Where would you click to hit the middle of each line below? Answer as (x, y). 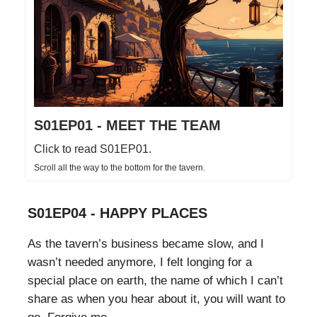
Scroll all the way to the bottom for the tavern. (120, 167)
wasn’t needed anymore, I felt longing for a (140, 262)
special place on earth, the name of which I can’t (155, 280)
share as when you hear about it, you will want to (156, 299)
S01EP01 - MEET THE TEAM (127, 125)
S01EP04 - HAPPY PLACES (117, 213)
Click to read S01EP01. (93, 149)
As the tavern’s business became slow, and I (146, 243)
